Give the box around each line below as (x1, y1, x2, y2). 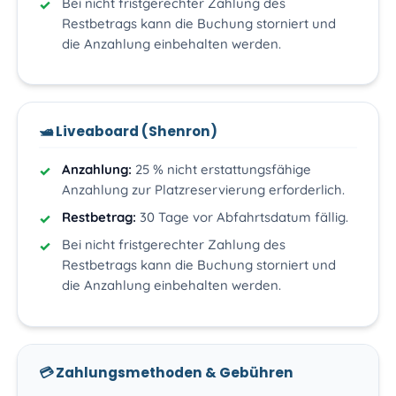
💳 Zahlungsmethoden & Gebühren (39, 363, 294, 383)
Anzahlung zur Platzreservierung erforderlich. (61, 181, 345, 199)
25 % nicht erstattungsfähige (131, 161, 311, 179)
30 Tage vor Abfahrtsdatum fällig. (135, 209, 348, 226)
